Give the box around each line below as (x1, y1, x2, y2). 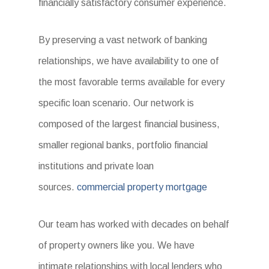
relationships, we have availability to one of (38, 55, 219, 66)
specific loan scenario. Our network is (38, 97, 195, 108)
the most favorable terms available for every (38, 76, 225, 87)
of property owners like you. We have (38, 240, 195, 250)
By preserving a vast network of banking (38, 34, 208, 45)
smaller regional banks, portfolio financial (38, 139, 208, 150)
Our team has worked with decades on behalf (38, 219, 229, 229)
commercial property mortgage (77, 181, 208, 192)
